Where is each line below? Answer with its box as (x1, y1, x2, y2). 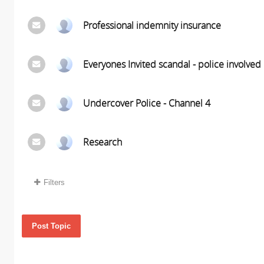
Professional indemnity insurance (82, 19, 221, 32)
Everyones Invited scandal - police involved (82, 58, 261, 71)
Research (82, 136, 122, 148)
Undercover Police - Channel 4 (82, 97, 210, 110)
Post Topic (31, 222, 71, 230)
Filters (43, 178, 65, 187)
